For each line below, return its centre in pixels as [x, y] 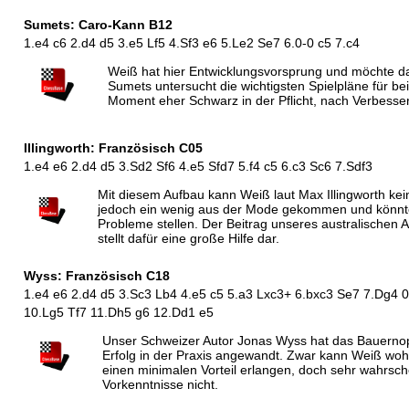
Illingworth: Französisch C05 [113, 148]
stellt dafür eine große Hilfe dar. [188, 239]
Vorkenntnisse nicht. [160, 385]
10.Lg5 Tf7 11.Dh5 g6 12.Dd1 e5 [118, 313]
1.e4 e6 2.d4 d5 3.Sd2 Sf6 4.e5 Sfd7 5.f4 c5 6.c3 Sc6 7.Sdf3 [198, 167]
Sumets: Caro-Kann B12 [98, 25]
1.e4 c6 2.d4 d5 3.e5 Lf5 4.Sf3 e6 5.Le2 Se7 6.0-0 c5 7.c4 [191, 43]
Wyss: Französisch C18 [96, 276]
